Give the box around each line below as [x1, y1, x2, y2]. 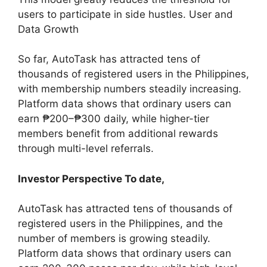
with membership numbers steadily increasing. [18, 83, 241, 95]
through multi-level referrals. [18, 142, 154, 154]
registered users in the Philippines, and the [18, 217, 223, 229]
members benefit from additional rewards [18, 128, 218, 139]
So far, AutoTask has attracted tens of [18, 53, 200, 65]
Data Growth [18, 23, 79, 35]
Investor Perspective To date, [18, 172, 164, 185]
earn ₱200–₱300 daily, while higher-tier [18, 113, 209, 125]
